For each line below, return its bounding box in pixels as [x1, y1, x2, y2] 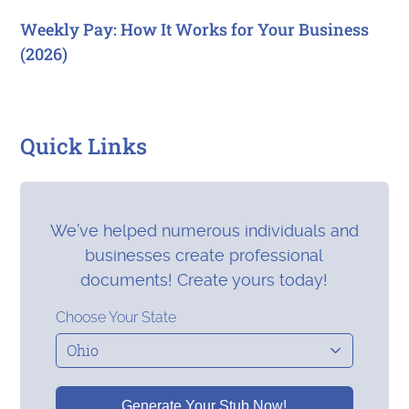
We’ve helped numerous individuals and [49, 221, 359, 241]
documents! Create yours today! [80, 270, 329, 290]
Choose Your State [55, 309, 176, 327]
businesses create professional [85, 246, 324, 266]
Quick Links [20, 131, 148, 162]
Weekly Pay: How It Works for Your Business [20, 18, 370, 41]
